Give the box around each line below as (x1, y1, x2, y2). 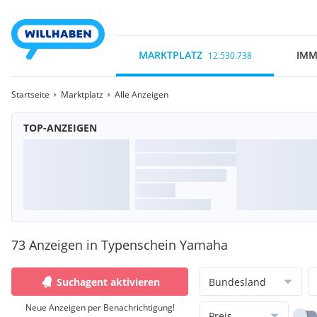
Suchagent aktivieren (57, 275, 160, 289)
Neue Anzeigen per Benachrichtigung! (25, 301, 175, 313)
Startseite (11, 88, 50, 100)
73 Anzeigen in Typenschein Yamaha (11, 236, 228, 253)
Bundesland (209, 275, 266, 289)
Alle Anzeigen (115, 88, 168, 100)
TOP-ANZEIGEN (23, 121, 97, 134)
